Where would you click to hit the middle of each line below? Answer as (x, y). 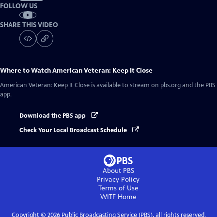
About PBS (118, 171)
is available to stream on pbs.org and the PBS (153, 85)
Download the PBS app (53, 116)
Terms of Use (118, 188)
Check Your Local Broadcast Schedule (74, 131)
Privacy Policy (118, 180)
